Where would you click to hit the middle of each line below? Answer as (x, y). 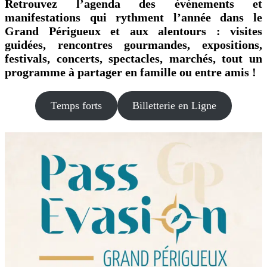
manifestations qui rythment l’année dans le (133, 17)
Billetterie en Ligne (175, 105)
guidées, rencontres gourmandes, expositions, (133, 44)
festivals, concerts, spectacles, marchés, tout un (133, 58)
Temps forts (76, 105)
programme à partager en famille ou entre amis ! (131, 72)
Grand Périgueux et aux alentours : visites (133, 31)
